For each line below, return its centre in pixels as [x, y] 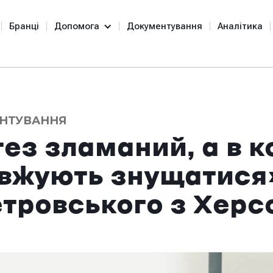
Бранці [24, 26]
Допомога [77, 26]
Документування [165, 26]
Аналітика [240, 26]
